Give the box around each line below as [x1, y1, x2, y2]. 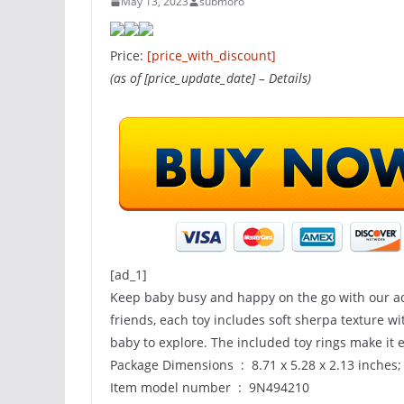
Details [269, 69, 308, 87]
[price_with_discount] [147, 47, 276, 64]
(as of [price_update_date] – [110, 69, 269, 87]
